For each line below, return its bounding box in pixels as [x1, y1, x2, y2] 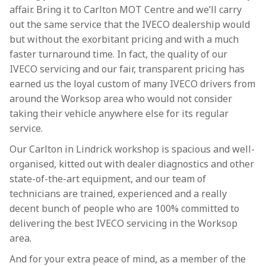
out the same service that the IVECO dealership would [9, 18, 250, 31]
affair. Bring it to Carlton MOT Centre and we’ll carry [9, 3, 242, 16]
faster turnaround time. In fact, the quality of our [9, 47, 227, 61]
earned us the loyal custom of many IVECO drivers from [9, 77, 255, 90]
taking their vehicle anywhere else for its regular [9, 107, 229, 120]
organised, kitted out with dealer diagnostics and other [9, 157, 254, 170]
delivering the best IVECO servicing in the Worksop [9, 217, 237, 230]
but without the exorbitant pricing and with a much [9, 33, 239, 46]
